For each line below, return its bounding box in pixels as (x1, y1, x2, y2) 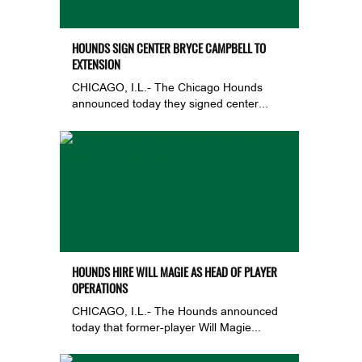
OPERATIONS (72, 280, 128, 297)
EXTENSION (72, 56, 120, 73)
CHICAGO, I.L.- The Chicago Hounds (72, 82, 263, 94)
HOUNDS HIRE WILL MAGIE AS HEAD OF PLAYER (72, 263, 277, 280)
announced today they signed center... (72, 99, 268, 110)
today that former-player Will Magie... (72, 322, 261, 334)
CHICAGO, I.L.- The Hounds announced (72, 306, 278, 318)
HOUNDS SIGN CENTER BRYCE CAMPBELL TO (72, 40, 266, 57)
